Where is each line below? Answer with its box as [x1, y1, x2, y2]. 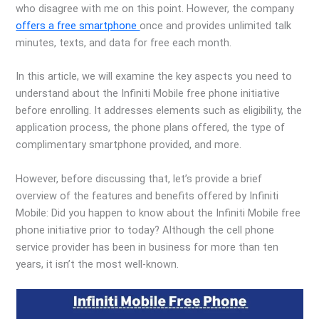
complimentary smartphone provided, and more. [16, 138, 242, 152]
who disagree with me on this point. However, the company [16, 1, 295, 15]
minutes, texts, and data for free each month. [16, 36, 232, 49]
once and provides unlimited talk [140, 19, 292, 32]
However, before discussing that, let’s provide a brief [16, 172, 263, 185]
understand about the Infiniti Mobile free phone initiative [16, 87, 281, 100]
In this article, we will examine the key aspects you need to [16, 70, 293, 83]
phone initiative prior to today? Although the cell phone [16, 223, 275, 236]
